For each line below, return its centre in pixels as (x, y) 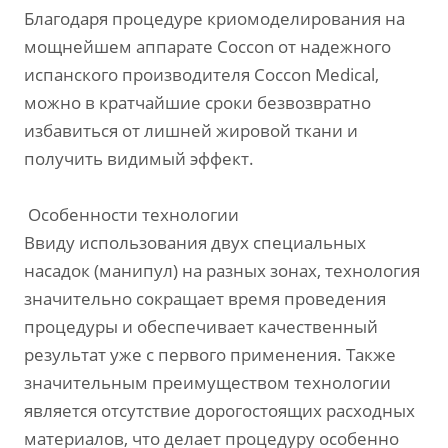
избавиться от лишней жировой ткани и (191, 131)
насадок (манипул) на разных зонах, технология (222, 271)
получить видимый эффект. (139, 159)
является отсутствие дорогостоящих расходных (219, 411)
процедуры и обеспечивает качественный (201, 327)
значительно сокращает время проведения (205, 299)
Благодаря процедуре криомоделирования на (214, 19)
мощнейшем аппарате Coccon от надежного (207, 47)
